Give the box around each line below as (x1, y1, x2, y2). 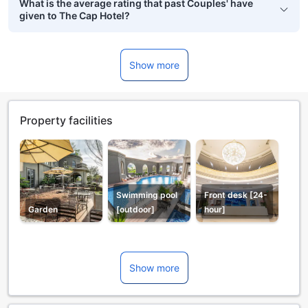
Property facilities (20, 113, 113, 128)
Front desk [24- (204, 190, 267, 201)
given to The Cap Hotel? (19, 10, 130, 22)
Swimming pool (116, 190, 177, 201)
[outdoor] (116, 204, 155, 215)
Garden (28, 204, 58, 215)
